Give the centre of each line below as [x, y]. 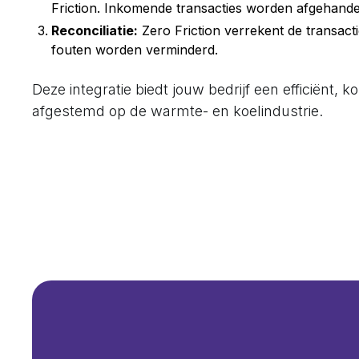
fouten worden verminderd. [135, 50]
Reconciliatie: [95, 30]
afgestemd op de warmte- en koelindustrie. [177, 111]
